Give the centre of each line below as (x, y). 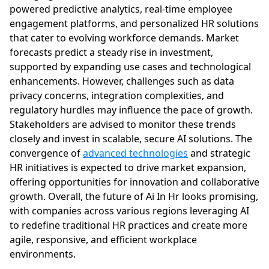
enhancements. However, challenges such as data (122, 81)
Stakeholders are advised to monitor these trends (123, 125)
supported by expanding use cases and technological (130, 67)
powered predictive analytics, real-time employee (121, 9)
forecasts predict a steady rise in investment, (111, 53)
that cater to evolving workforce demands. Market (124, 38)
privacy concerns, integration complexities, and (117, 96)
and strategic (219, 153)
